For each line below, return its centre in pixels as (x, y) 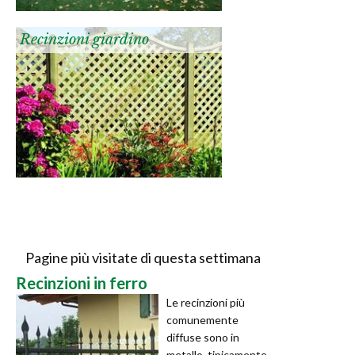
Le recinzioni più (206, 302)
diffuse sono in (203, 337)
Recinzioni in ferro (82, 282)
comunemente (202, 319)
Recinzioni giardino (84, 40)
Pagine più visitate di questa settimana (143, 257)
